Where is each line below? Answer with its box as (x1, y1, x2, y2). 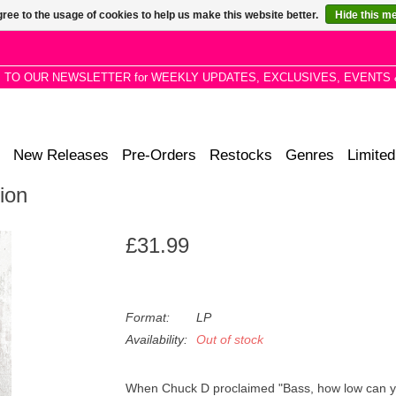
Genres (286, 147, 334, 164)
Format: (125, 310, 170, 324)
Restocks (209, 147, 272, 164)
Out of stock (195, 332, 263, 346)
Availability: (125, 332, 187, 346)
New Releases (13, 147, 109, 164)
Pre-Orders (122, 147, 196, 164)
